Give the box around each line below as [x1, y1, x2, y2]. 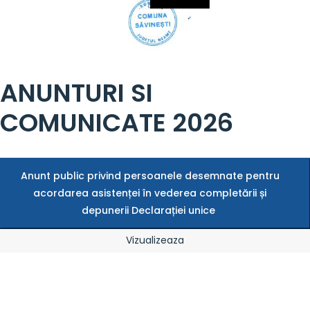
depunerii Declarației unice [82, 203, 218, 218]
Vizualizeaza [126, 233, 184, 248]
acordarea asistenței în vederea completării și [33, 186, 266, 201]
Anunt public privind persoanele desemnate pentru [20, 169, 280, 183]
